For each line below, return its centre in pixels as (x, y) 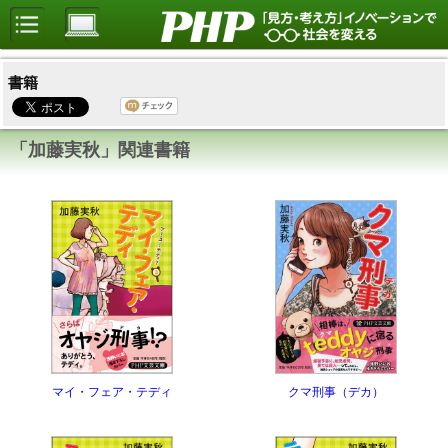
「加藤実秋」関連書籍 (100, 150)
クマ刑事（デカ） (335, 391)
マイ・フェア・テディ (112, 391)
